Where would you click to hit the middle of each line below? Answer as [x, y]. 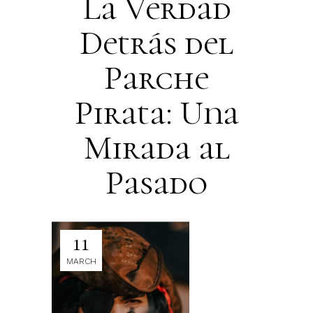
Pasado [156, 183]
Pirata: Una [156, 113]
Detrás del [156, 43]
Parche [156, 78]
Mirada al [156, 148]
